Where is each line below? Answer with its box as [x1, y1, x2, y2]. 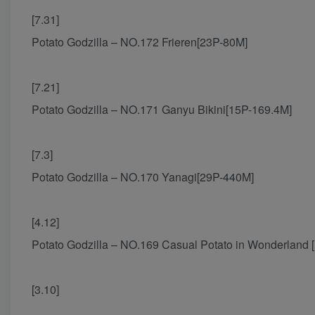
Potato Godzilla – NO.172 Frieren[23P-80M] [32, 34, 247, 51]
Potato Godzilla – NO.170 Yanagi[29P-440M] [32, 169, 254, 186]
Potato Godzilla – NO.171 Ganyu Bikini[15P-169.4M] [32, 101, 292, 118]
